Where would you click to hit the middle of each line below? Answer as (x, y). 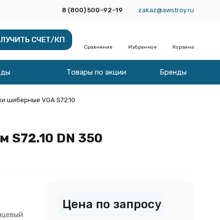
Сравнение (98, 47)
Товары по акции (96, 72)
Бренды (173, 72)
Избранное (142, 47)
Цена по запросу (112, 204)
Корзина (183, 47)
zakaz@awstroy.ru (166, 10)
